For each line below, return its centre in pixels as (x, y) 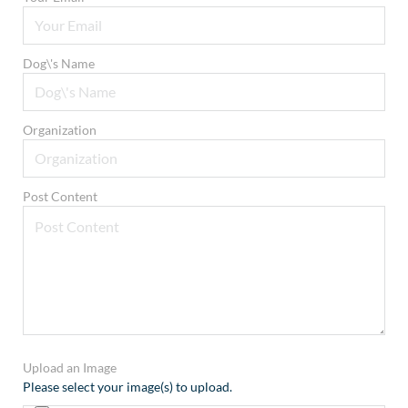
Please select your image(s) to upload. (127, 386)
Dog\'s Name (59, 63)
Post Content (60, 196)
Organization (60, 129)
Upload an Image (70, 367)
